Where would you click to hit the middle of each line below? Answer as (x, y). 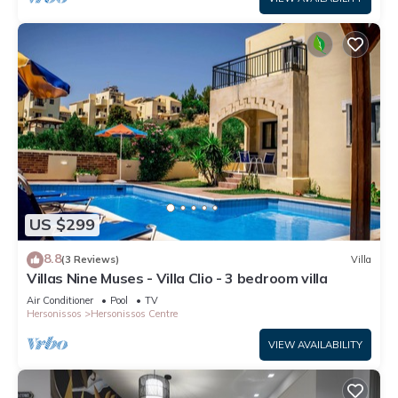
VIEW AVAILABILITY (315, 344)
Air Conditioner (60, 300)
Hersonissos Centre (134, 313)
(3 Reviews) (90, 260)
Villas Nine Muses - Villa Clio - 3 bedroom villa (177, 278)
